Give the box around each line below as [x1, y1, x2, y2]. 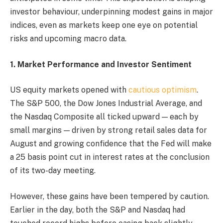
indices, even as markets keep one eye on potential [10, 20, 198, 30]
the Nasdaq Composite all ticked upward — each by [10, 112, 199, 122]
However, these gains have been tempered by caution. [10, 191, 209, 201]
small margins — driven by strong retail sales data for [10, 125, 207, 135]
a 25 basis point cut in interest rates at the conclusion [10, 152, 210, 162]
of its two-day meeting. [10, 166, 96, 176]
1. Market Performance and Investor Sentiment [10, 59, 192, 69]
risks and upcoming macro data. [10, 34, 126, 44]
